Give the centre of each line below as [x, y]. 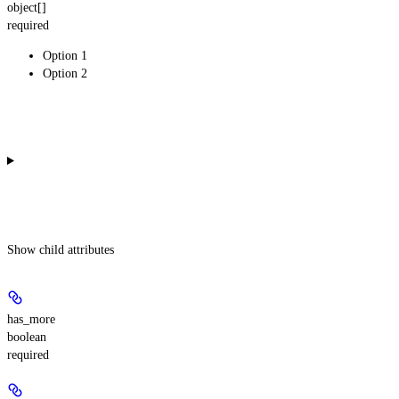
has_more [31, 319]
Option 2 [65, 73]
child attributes [77, 249]
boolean [27, 337]
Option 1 [65, 55]
